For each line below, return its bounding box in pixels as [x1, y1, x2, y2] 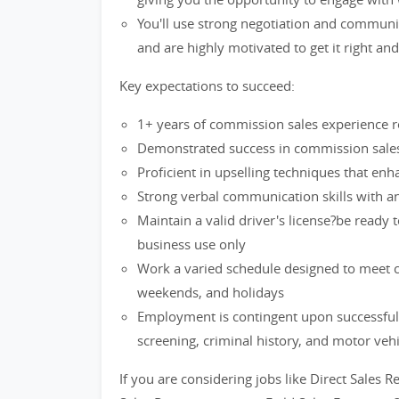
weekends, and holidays [137, 283, 284, 301]
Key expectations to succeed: [119, 77, 295, 94]
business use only [137, 235, 246, 253]
